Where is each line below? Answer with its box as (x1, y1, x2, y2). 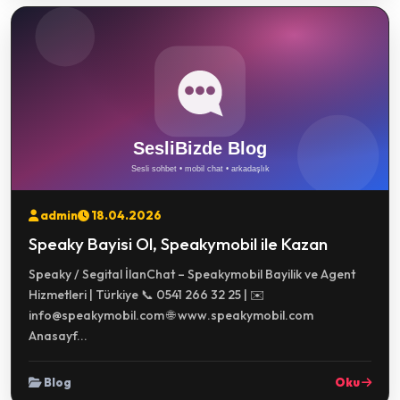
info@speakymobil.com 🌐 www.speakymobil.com (29, 307, 313, 323)
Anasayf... (29, 328, 87, 344)
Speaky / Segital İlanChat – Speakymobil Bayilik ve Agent (29, 266, 355, 282)
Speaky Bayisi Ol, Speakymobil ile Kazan (29, 233, 328, 254)
